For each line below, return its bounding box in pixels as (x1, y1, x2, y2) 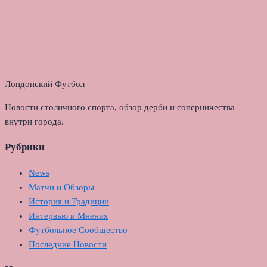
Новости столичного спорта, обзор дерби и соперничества (5, 103, 235, 113)
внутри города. (5, 117, 64, 127)
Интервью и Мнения (29, 211, 108, 221)
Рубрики (5, 141, 45, 153)
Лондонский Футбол (5, 79, 85, 89)
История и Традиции (29, 197, 109, 207)
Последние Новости (29, 240, 107, 250)
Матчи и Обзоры (29, 182, 94, 193)
